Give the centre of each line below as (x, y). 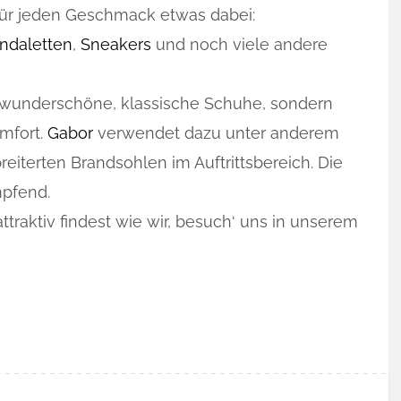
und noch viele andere (239, 44)
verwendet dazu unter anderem (216, 133)
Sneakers (116, 44)
